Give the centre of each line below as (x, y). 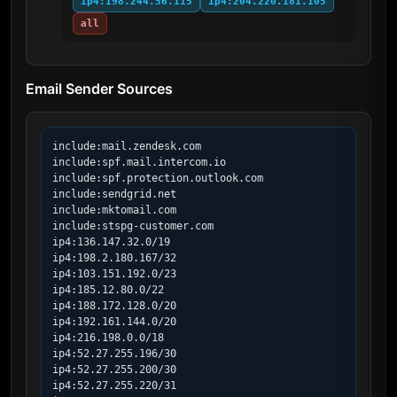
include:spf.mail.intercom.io (139, 162)
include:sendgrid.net (114, 194)
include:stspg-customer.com (133, 226)
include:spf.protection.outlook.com (158, 178)
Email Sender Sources (99, 89)
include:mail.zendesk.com (127, 146)
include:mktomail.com (114, 210)
